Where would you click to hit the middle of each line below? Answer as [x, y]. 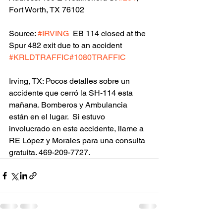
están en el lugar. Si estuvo [58, 117]
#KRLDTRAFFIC [39, 57]
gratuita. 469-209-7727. [50, 153]
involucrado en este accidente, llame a [77, 129]
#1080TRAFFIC [98, 57]
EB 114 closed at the [108, 34]
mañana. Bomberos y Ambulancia [69, 105]
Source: [23, 34]
